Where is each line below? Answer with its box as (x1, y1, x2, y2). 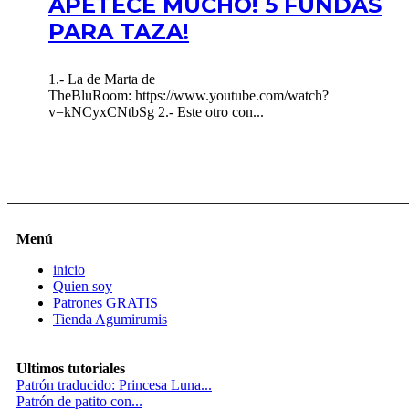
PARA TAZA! (48, 17, 189, 45)
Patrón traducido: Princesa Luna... (16, 376, 212, 393)
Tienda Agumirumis (53, 310, 167, 327)
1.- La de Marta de (48, 70, 155, 87)
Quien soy (53, 278, 112, 294)
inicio (53, 261, 85, 278)
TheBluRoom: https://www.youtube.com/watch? (48, 87, 329, 103)
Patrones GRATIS (53, 294, 158, 310)
